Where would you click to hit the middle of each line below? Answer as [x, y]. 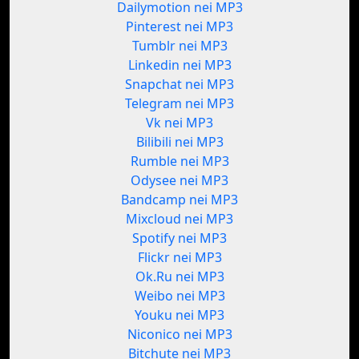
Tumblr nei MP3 [179, 46]
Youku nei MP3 [179, 315]
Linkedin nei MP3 [179, 65]
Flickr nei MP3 [179, 258]
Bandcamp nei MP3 [179, 200]
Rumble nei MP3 [179, 161]
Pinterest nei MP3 [179, 27]
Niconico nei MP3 [179, 335]
